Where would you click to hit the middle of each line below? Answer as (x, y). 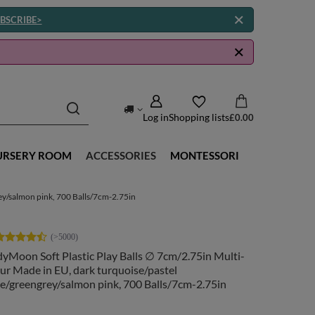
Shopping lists (199, 117)
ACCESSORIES (121, 155)
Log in (156, 117)
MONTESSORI (205, 155)
